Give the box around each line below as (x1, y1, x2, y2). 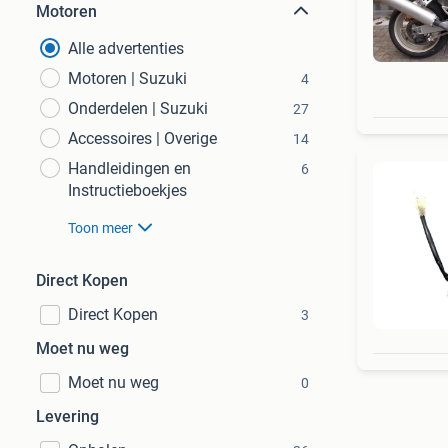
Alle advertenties (68, 39, 184, 58)
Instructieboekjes (68, 181, 187, 200)
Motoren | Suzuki (68, 69, 187, 88)
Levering (36, 407, 99, 426)
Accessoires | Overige (68, 129, 217, 148)
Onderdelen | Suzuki (68, 99, 208, 118)
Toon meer (68, 220, 133, 236)
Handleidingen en (68, 159, 191, 178)
